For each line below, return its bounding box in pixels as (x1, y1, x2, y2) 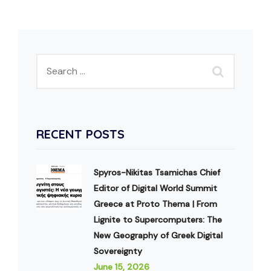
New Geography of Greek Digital (94, 230, 223, 241)
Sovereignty (94, 246, 142, 257)
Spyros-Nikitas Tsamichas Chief (94, 167, 220, 178)
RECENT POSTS (36, 126, 125, 142)
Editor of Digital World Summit (94, 183, 217, 194)
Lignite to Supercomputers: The (94, 214, 222, 226)
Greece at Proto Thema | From (94, 198, 217, 210)
